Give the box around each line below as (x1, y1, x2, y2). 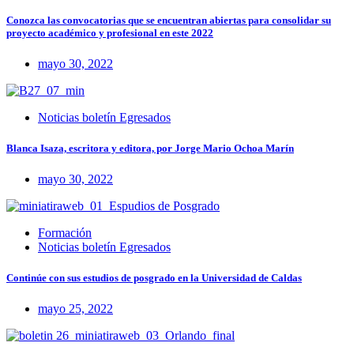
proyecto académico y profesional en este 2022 (6, 26, 213, 39)
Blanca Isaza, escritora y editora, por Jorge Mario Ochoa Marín (6, 141, 294, 154)
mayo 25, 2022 (38, 302, 113, 316)
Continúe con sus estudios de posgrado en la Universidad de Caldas (6, 272, 302, 284)
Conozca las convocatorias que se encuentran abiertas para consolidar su (6, 13, 331, 26)
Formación (38, 226, 92, 240)
